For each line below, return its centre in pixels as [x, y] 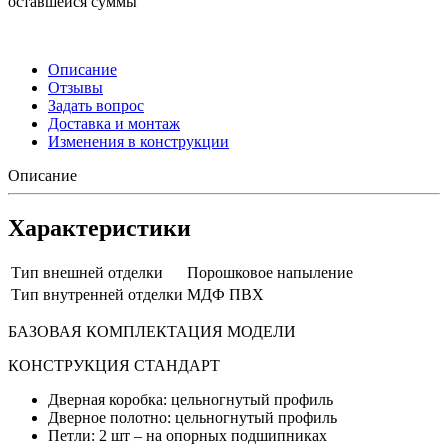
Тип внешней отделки [87, 273]
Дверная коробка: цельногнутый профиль [192, 400]
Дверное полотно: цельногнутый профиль [194, 418]
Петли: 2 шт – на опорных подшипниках [187, 436]
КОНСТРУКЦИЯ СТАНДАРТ [114, 366]
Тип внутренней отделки [97, 295]
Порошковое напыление [270, 273]
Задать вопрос [96, 105]
